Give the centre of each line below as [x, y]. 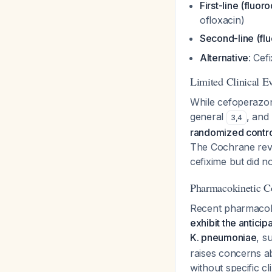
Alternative [224, 58]
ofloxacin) [222, 20]
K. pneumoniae [223, 237]
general [208, 117]
